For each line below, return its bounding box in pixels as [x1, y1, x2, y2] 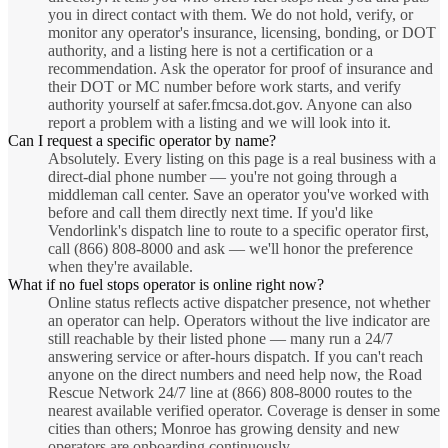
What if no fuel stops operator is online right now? [8, 276, 324, 294]
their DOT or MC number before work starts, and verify [48, 78, 401, 96]
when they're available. [48, 258, 193, 276]
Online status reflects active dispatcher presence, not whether [48, 294, 430, 312]
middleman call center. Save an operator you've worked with [48, 186, 429, 204]
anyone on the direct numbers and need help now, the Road [48, 366, 422, 384]
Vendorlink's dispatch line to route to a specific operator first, [48, 222, 429, 240]
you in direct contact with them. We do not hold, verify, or [48, 6, 413, 24]
